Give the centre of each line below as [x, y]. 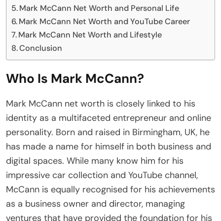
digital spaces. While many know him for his [95, 161]
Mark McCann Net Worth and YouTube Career [105, 21]
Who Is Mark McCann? [75, 78]
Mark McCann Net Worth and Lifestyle [90, 35]
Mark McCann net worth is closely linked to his [101, 103]
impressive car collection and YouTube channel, [102, 175]
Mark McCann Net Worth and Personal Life [99, 8]
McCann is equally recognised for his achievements [110, 189]
